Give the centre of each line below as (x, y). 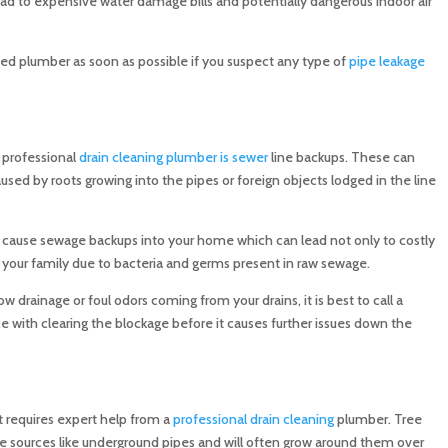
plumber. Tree (377, 419)
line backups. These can (341, 157)
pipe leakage (386, 61)
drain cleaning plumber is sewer (173, 157)
